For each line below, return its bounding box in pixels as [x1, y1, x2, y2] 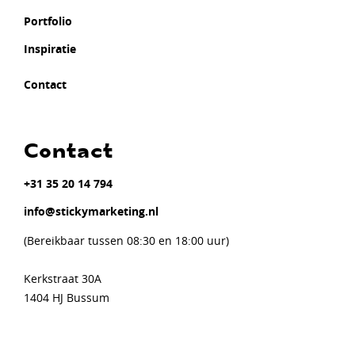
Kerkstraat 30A [24, 271, 101, 287]
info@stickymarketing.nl [24, 204, 158, 219]
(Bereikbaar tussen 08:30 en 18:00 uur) [24, 233, 229, 249]
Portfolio [24, 13, 72, 29]
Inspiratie [24, 41, 76, 57]
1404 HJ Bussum [24, 290, 109, 306]
